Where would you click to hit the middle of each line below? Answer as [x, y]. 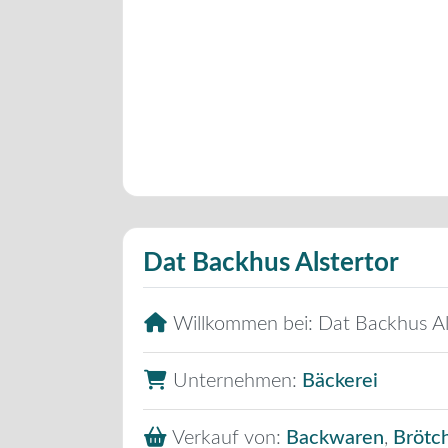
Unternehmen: [237, 381]
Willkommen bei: [245, 324]
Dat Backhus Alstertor [271, 263]
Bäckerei [340, 381]
